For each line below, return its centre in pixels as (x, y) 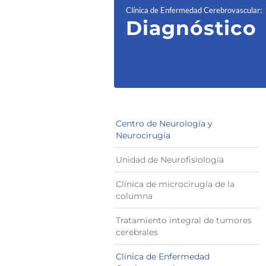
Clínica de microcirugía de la (175, 184)
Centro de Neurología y (164, 123)
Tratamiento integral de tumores (184, 220)
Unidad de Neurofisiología (170, 160)
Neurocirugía (143, 135)
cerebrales (137, 232)
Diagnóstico (191, 28)
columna (134, 196)
